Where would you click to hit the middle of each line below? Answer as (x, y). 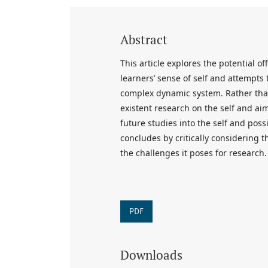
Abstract (144, 39)
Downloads (151, 255)
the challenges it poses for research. (194, 153)
